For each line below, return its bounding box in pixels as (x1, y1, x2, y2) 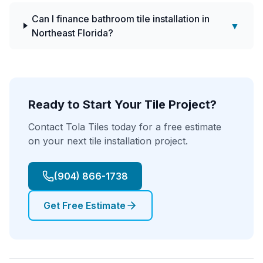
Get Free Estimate (43, 199, 126, 211)
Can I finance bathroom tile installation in (32, 12, 210, 25)
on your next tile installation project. (28, 134, 188, 147)
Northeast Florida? (32, 26, 114, 39)
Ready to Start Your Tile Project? (28, 97, 217, 112)
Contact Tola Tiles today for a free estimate (28, 120, 221, 133)
